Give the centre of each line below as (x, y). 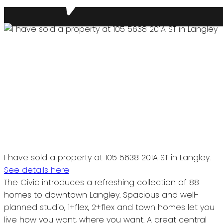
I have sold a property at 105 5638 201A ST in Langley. (107, 157)
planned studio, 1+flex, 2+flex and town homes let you (109, 207)
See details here (37, 170)
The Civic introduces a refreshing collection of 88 (102, 182)
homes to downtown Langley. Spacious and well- (102, 195)
